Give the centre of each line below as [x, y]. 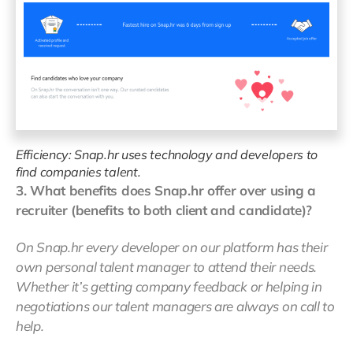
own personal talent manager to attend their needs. [167, 267]
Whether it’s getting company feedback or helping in [169, 287]
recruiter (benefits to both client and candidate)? [164, 210]
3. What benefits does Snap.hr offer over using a [166, 191]
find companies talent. [78, 172]
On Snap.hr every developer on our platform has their [172, 247]
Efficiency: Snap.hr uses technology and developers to [167, 155]
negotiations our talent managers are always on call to [175, 307]
